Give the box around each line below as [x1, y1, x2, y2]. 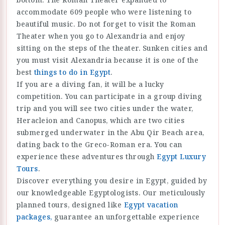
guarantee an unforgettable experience [52, 211, 200, 221]
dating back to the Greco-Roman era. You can [17, 139, 182, 149]
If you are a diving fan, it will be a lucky [17, 79, 164, 89]
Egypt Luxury [157, 151, 206, 161]
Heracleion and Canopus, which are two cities [17, 115, 184, 125]
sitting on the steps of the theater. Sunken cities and [17, 43, 207, 53]
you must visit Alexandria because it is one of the [17, 55, 198, 65]
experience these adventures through [17, 151, 157, 161]
